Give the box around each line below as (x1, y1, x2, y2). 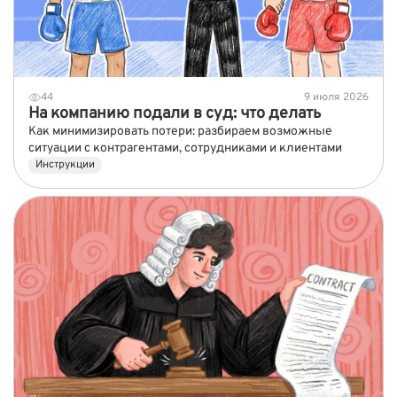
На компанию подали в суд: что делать (28, 103, 321, 124)
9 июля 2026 (304, 90, 369, 105)
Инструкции (35, 157, 95, 172)
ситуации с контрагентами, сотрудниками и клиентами (28, 140, 342, 156)
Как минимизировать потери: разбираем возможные (28, 123, 332, 139)
